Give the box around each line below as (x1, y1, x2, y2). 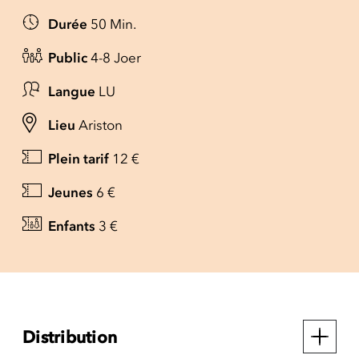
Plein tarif (48, 150, 109, 167)
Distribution (22, 326, 117, 347)
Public (48, 49, 87, 66)
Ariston (79, 116, 123, 133)
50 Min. (91, 15, 136, 32)
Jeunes (48, 184, 93, 200)
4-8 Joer (91, 49, 141, 66)
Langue (48, 83, 95, 99)
